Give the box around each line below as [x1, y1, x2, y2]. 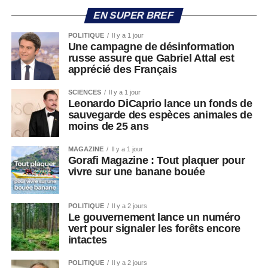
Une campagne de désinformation [68, 41, 235, 53]
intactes [68, 234, 107, 246]
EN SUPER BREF [93, 10, 175, 20]
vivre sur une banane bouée [68, 166, 205, 178]
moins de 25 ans [68, 120, 152, 132]
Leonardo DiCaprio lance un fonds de [68, 98, 252, 109]
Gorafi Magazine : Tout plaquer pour [68, 154, 245, 166]
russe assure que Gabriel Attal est [68, 52, 234, 64]
